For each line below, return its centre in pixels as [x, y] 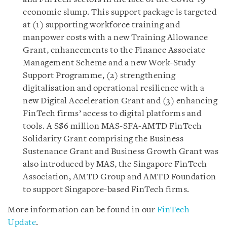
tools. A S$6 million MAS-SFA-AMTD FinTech [112, 126]
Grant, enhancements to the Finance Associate [114, 50]
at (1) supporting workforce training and [101, 25]
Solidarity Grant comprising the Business [103, 139]
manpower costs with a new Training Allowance [115, 38]
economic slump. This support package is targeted [120, 12]
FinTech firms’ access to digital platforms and [112, 114]
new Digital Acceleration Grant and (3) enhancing [120, 101]
